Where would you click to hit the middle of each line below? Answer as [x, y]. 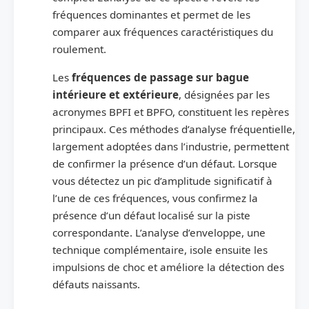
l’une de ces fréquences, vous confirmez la [155, 198]
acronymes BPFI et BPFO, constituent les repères [171, 111]
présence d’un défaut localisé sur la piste [151, 215]
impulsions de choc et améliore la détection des [168, 267]
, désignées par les [224, 94]
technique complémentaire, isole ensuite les [160, 249]
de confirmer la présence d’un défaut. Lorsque [165, 163]
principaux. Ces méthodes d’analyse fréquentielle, [174, 129]
